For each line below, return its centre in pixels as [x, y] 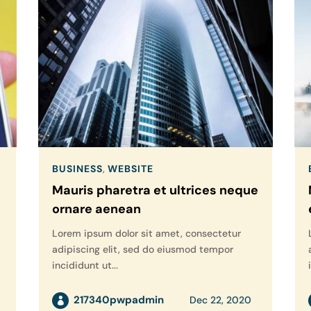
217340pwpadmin [118, 300]
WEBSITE [130, 169]
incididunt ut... [85, 266]
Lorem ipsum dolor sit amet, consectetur [146, 234]
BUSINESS [77, 169]
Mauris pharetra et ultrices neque [155, 191]
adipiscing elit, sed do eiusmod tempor [142, 250]
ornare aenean [96, 209]
